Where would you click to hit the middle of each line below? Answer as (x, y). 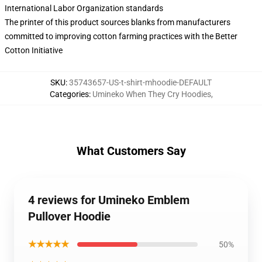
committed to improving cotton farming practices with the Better (121, 36)
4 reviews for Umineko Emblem (109, 200)
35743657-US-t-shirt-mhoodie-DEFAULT (140, 82)
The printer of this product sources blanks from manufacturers (118, 22)
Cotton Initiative (34, 50)
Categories (69, 94)
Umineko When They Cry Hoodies (151, 94)
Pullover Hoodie (69, 216)
